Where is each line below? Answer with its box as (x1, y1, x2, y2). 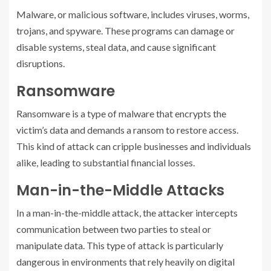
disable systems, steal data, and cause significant (16, 41, 216, 53)
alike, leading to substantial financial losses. (16, 157, 195, 168)
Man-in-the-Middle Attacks (16, 180, 224, 200)
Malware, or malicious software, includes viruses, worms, (16, 8, 249, 20)
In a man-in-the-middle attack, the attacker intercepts (16, 207, 238, 218)
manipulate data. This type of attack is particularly (16, 240, 223, 251)
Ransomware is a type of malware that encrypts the (16, 108, 226, 119)
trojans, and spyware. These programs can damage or (16, 25, 235, 36)
